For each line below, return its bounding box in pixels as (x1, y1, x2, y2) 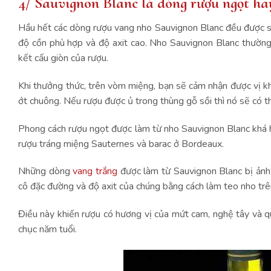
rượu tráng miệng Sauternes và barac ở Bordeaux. (18, 137, 224, 151)
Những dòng (18, 165, 73, 178)
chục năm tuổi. (18, 223, 77, 237)
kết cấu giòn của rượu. (18, 51, 111, 65)
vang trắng (73, 165, 118, 178)
